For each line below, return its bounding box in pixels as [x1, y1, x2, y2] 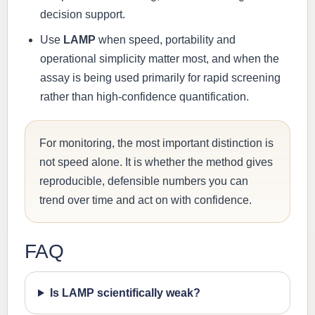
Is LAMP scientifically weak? [49, 286, 200, 299]
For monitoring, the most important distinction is [39, 136, 274, 149]
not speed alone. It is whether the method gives [39, 155, 273, 168]
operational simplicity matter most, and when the [40, 52, 279, 65]
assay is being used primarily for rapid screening [40, 71, 281, 84]
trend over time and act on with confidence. [39, 193, 252, 206]
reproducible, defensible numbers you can [39, 174, 248, 187]
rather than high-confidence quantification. [40, 90, 249, 103]
